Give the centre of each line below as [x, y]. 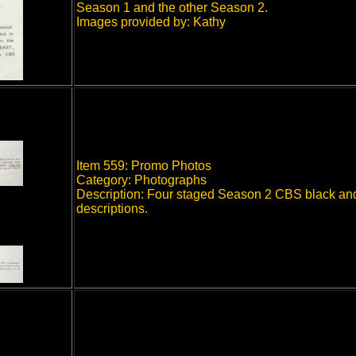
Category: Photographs [141, 180]
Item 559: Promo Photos [144, 166]
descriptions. [112, 209]
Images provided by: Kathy [151, 22]
